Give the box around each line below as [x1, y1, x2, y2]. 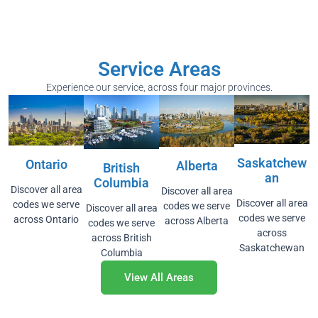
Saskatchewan [239, 241, 305, 253]
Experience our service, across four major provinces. [45, 82, 273, 93]
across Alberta [165, 214, 229, 226]
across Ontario [13, 213, 79, 225]
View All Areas [124, 270, 194, 284]
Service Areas [97, 57, 221, 81]
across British [91, 231, 152, 243]
